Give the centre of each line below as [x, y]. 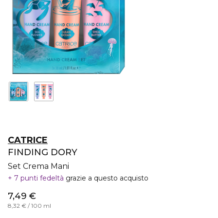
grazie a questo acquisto [107, 178]
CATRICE [28, 140]
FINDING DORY [43, 152]
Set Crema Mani [38, 166]
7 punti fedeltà [39, 178]
